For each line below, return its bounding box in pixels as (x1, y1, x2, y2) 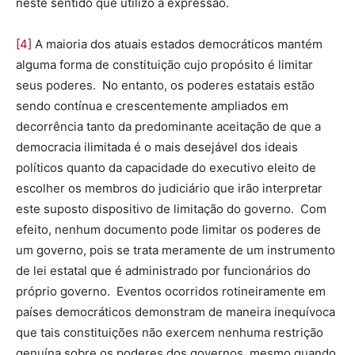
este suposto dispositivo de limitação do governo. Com (16, 201, 326, 217)
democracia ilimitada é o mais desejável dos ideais (16, 139, 298, 155)
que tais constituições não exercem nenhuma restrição (16, 325, 323, 341)
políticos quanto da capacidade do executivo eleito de (16, 160, 316, 176)
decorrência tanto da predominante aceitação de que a (16, 119, 321, 135)
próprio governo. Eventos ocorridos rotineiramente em (16, 284, 326, 300)
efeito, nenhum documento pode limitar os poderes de (16, 222, 321, 238)
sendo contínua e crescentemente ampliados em (16, 98, 288, 114)
